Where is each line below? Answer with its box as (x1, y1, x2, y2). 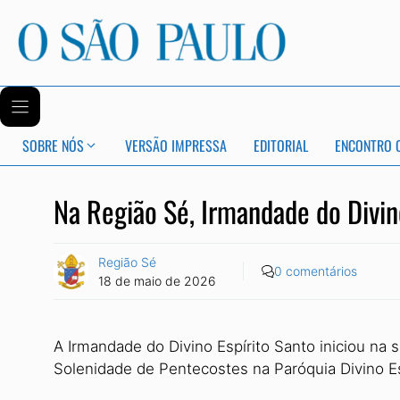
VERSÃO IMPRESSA (125, 135, 227, 157)
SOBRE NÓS (22, 135, 84, 157)
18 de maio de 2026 (98, 272, 216, 288)
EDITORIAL (254, 135, 308, 157)
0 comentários (274, 263, 357, 279)
